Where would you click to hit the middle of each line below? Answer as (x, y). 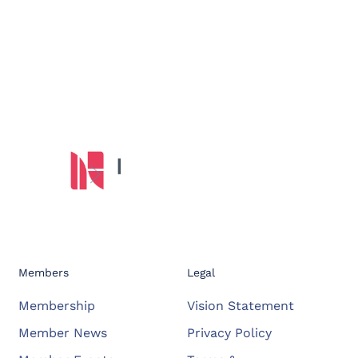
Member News (62, 333)
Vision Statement (241, 306)
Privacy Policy (230, 333)
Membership (56, 306)
